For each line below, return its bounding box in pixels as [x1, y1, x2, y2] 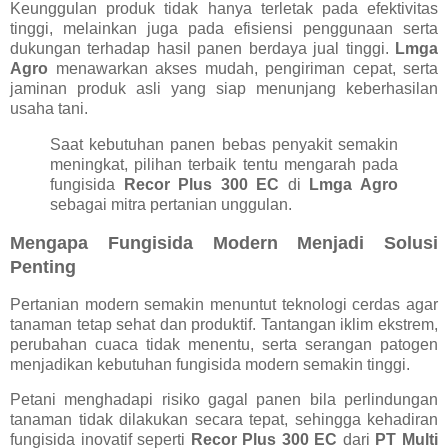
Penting [10, 256, 76, 277]
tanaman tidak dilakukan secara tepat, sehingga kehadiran [10, 411, 438, 429]
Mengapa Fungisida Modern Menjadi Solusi [10, 232, 438, 253]
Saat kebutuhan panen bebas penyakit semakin [50, 135, 398, 153]
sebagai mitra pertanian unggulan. [50, 195, 292, 213]
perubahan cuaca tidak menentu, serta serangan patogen [10, 335, 438, 353]
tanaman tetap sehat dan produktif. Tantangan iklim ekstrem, [10, 315, 438, 333]
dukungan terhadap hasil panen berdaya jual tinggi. [10, 40, 395, 58]
